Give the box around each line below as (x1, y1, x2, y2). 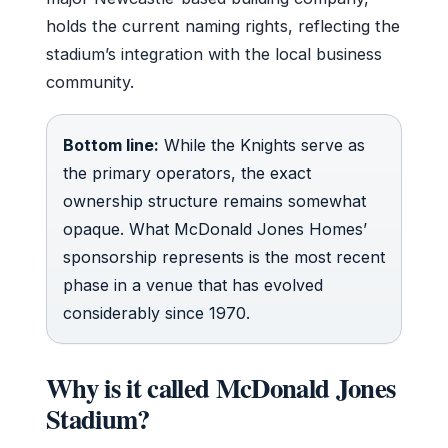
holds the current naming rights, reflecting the (46, 15, 400, 36)
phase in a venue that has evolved (63, 274, 323, 295)
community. (46, 71, 134, 92)
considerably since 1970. (63, 302, 250, 323)
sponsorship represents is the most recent (63, 246, 385, 267)
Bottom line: (63, 134, 159, 155)
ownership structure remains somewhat (63, 190, 366, 211)
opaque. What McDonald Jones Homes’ (63, 218, 367, 239)
